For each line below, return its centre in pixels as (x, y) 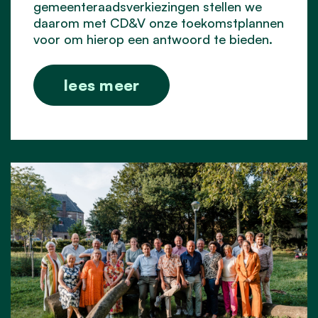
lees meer (102, 84)
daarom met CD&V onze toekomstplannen (159, 22)
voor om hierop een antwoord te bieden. (153, 39)
